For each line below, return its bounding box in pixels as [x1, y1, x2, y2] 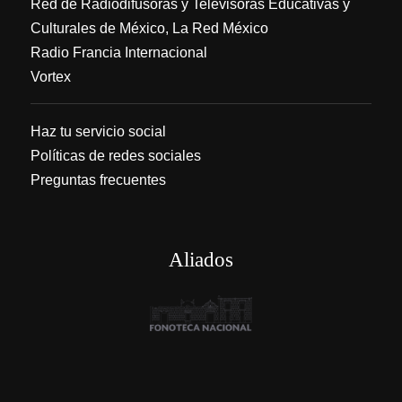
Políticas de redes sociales [31, 148, 201, 163]
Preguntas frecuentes [31, 172, 166, 188]
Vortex [31, 69, 71, 84]
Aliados [169, 249, 233, 271]
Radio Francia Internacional [31, 45, 207, 60]
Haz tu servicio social [31, 124, 166, 139]
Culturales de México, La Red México [31, 21, 268, 36]
